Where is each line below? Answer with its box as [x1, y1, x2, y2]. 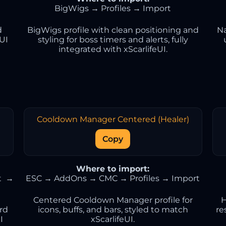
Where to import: [76, 164, 150, 174]
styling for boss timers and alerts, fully [37, 35, 188, 44]
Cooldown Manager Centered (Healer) [36, 115, 189, 124]
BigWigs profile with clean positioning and [27, 25, 199, 35]
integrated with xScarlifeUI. [58, 44, 167, 54]
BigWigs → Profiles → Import [54, 4, 172, 13]
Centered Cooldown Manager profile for [33, 195, 193, 205]
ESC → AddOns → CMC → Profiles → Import [26, 174, 200, 183]
